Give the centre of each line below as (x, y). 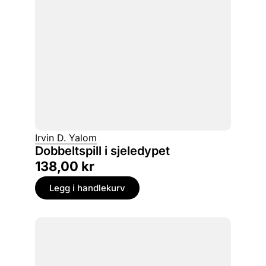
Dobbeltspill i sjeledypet (102, 151)
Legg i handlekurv (87, 188)
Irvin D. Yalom (66, 138)
